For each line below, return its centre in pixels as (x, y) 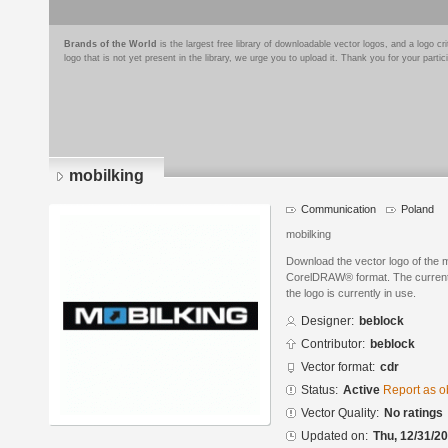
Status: (319, 390)
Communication (338, 209)
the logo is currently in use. (351, 293)
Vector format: (338, 367)
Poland (417, 209)
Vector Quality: (340, 413)
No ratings (413, 413)
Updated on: (334, 436)
